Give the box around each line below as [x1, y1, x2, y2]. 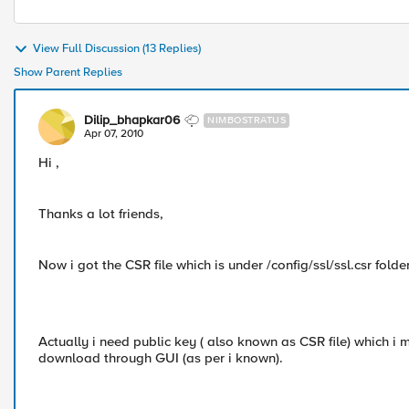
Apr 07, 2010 [84, 127, 143, 141]
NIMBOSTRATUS [207, 114, 286, 126]
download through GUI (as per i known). [38, 350, 283, 366]
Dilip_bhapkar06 [84, 112, 180, 128]
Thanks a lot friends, [38, 205, 163, 222]
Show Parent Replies [14, 65, 122, 79]
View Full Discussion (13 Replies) [33, 41, 201, 57]
